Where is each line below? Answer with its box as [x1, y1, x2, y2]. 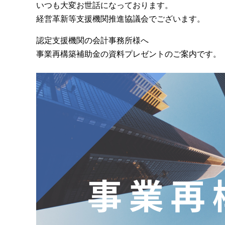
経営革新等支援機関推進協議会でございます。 [36, 15, 205, 24]
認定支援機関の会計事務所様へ [36, 36, 149, 45]
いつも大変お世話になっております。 [36, 1, 173, 10]
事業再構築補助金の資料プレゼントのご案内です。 [36, 50, 221, 59]
